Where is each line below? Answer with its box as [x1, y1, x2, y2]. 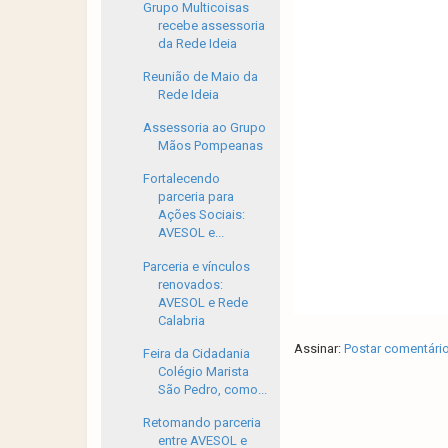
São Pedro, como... [158, 381, 268, 397]
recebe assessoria [158, 17, 266, 33]
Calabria [158, 312, 206, 328]
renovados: [158, 276, 224, 292]
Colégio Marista [158, 363, 250, 379]
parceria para [158, 189, 235, 205]
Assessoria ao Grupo [143, 120, 267, 135]
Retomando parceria [143, 415, 262, 430]
